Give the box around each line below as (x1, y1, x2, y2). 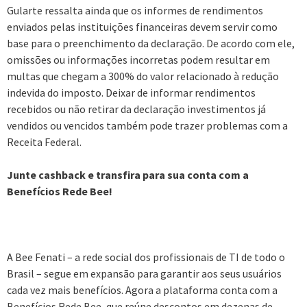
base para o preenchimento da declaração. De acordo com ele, (7, 36, 295, 50)
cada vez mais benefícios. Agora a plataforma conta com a (7, 282, 278, 297)
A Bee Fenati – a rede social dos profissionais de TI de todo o (7, 249, 285, 264)
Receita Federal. (7, 134, 82, 149)
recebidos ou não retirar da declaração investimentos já (7, 101, 266, 116)
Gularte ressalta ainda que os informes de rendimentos (7, 3, 263, 17)
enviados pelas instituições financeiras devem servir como (7, 19, 278, 34)
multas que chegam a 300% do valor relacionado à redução (7, 69, 279, 83)
